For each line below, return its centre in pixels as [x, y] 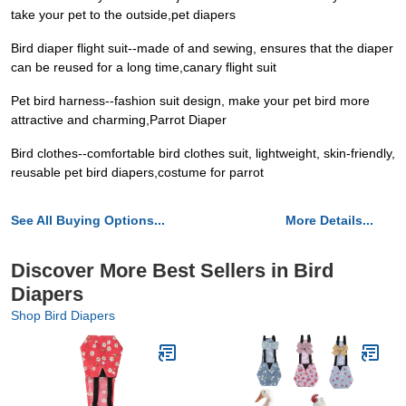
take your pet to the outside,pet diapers [123, 14]
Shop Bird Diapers [63, 315]
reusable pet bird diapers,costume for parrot [137, 172]
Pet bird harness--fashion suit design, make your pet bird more [190, 101]
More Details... [329, 220]
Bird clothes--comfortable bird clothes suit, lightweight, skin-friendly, [203, 153]
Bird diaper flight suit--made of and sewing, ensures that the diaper [202, 48]
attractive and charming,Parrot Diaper [119, 120]
